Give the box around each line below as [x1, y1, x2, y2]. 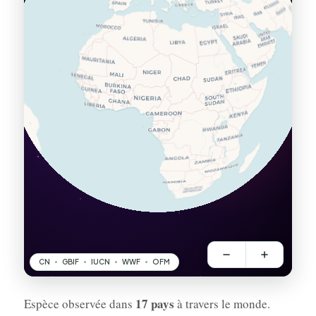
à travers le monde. [174, 295, 270, 312]
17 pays [135, 294, 174, 312]
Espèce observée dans [23, 295, 135, 312]
